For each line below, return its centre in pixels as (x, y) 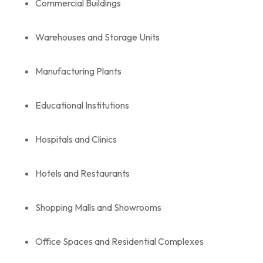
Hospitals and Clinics (76, 139)
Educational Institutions (82, 105)
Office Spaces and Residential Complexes (119, 241)
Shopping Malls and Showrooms (98, 207)
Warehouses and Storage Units (97, 37)
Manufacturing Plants (78, 71)
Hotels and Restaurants (82, 173)
